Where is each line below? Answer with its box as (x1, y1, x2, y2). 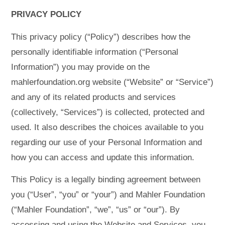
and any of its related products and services (11, 92, 176, 102)
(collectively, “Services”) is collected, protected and (11, 107, 205, 117)
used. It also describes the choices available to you (11, 122, 204, 132)
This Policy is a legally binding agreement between (11, 175, 201, 185)
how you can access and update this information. (11, 152, 195, 162)
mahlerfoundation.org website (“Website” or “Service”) (11, 77, 214, 87)
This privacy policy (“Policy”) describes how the (11, 32, 191, 42)
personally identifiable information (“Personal (11, 47, 179, 57)
